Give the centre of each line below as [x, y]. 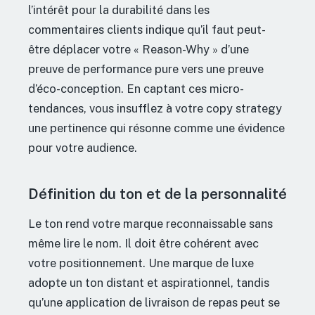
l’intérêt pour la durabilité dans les [119, 10]
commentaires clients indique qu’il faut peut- [147, 30]
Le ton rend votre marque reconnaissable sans [150, 224]
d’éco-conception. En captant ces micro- [136, 89]
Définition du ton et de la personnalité [157, 194]
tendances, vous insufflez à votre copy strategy [155, 109]
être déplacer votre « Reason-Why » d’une [139, 50]
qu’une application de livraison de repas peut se [154, 303]
